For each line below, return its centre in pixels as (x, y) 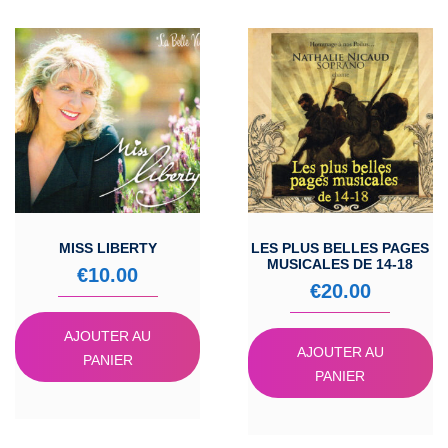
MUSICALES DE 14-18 (340, 263)
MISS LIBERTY (107, 247)
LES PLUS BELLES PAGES (340, 247)
